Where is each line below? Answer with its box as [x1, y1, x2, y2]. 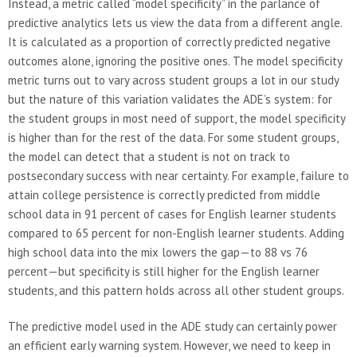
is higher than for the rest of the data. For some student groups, [8, 129, 338, 145]
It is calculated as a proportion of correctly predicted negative [8, 33, 331, 49]
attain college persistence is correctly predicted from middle [8, 186, 320, 202]
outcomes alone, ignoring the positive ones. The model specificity [8, 53, 342, 69]
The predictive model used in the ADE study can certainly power [8, 318, 337, 334]
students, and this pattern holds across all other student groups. [8, 282, 344, 298]
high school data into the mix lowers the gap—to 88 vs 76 [8, 244, 308, 260]
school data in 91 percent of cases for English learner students [8, 206, 336, 222]
